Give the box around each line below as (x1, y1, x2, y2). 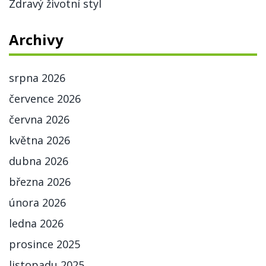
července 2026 (9, 91, 81, 106)
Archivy (9, 30, 64, 50)
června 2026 (9, 112, 69, 127)
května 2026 (9, 133, 70, 148)
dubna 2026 (9, 154, 68, 169)
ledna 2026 (9, 216, 64, 231)
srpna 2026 (9, 71, 65, 85)
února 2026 (9, 195, 66, 210)
